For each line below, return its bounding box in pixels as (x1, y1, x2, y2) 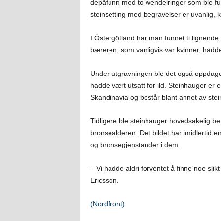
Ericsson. (90, 176, 119, 184)
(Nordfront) (90, 200, 125, 208)
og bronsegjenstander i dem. (90, 141, 180, 148)
